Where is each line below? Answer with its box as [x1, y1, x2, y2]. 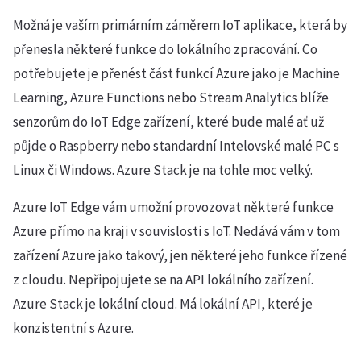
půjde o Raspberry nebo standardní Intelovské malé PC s [13, 137, 339, 155]
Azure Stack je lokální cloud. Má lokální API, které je [13, 295, 313, 313]
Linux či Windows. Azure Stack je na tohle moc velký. [13, 161, 313, 179]
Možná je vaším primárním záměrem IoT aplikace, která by [13, 16, 347, 34]
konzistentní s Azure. [13, 319, 134, 337]
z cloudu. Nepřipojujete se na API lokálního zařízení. [13, 271, 313, 288]
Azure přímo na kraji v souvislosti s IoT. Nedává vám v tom [13, 222, 340, 240]
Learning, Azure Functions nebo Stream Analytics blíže [13, 89, 329, 106]
